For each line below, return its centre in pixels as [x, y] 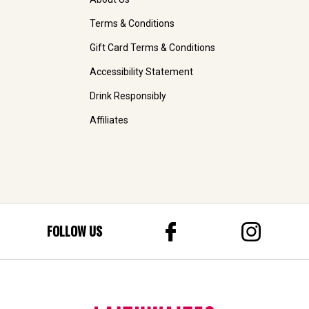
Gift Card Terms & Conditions [152, 48]
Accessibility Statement [141, 72]
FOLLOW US [74, 231]
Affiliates [109, 120]
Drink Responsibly [128, 96]
